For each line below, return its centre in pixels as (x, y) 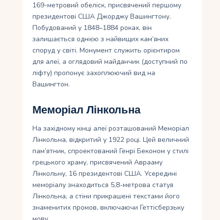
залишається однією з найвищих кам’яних (101, 39)
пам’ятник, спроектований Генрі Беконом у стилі (111, 151)
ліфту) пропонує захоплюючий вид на (94, 73)
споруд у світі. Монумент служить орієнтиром (106, 51)
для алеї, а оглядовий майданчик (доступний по (110, 62)
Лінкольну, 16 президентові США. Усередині (105, 174)
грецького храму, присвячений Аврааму (98, 163)
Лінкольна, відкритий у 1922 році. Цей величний (111, 140)
